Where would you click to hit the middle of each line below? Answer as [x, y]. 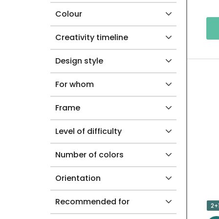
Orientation [78, 178]
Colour [69, 14]
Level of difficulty [88, 131]
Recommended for [92, 201]
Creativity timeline [92, 37]
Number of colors [89, 154]
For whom [75, 84]
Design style [79, 61]
